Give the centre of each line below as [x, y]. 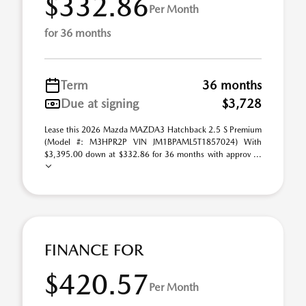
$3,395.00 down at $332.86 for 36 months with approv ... [153, 154]
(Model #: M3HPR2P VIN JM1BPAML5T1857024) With [153, 142]
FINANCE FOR [94, 250]
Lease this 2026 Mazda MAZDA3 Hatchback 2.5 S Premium [153, 130]
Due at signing [100, 103]
